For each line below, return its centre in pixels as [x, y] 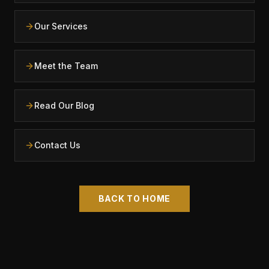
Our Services [61, 26]
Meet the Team [66, 66]
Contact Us [57, 145]
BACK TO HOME [134, 198]
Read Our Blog [64, 105]
